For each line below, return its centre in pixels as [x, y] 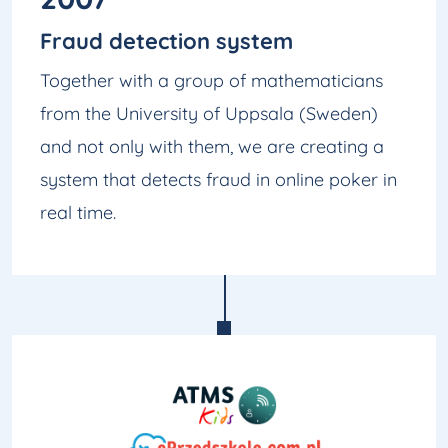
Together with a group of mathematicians [211, 81]
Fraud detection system [166, 41]
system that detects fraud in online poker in [218, 180]
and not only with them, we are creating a [212, 147]
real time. [78, 213]
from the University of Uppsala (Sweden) [209, 114]
